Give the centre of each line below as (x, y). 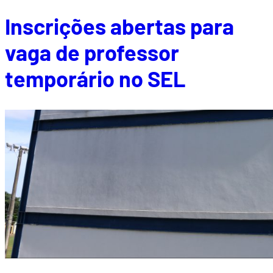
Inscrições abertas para (119, 26)
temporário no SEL (95, 79)
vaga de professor (92, 52)
